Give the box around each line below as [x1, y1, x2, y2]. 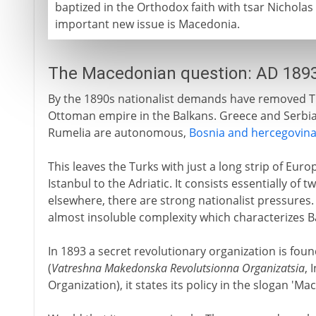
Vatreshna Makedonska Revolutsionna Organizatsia [51, 260, 305, 276]
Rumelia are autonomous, [47, 125, 189, 140]
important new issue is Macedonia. [54, 16, 240, 32]
